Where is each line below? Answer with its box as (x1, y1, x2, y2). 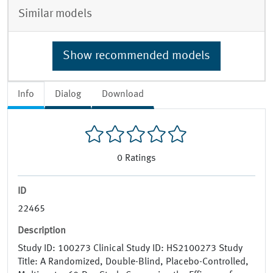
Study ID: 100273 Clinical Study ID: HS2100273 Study (18, 244, 243, 254)
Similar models (18, 7, 92, 20)
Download (102, 89, 144, 99)
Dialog (55, 89, 81, 99)
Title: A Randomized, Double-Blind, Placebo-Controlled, (18, 257, 249, 268)
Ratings (125, 154, 156, 164)
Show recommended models (63, 49, 210, 62)
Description (18, 226, 66, 236)
